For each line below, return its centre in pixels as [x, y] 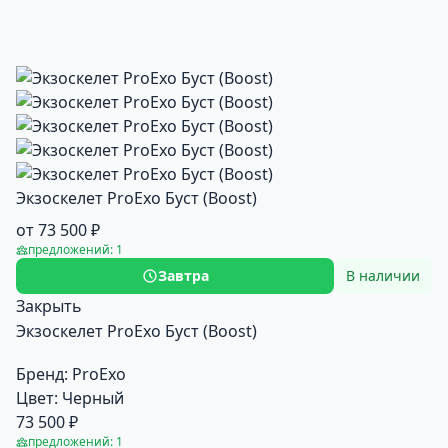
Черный [93, 397]
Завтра [183, 275]
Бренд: [42, 373]
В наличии [383, 275]
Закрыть [49, 305]
